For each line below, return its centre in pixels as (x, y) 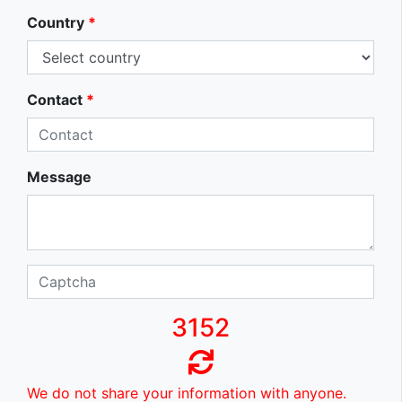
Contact (55, 100)
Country (56, 23)
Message (59, 177)
